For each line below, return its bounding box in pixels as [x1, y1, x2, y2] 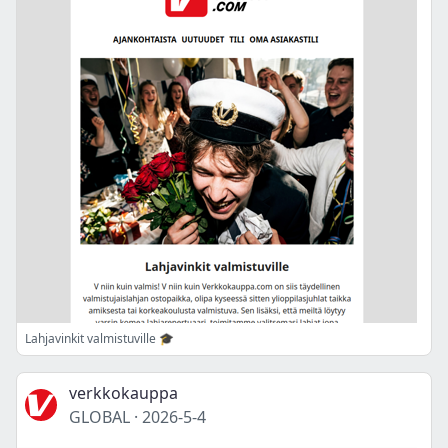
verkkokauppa [69, 382, 178, 404]
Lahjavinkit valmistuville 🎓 [25, 330, 174, 347]
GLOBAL [69, 406, 130, 428]
